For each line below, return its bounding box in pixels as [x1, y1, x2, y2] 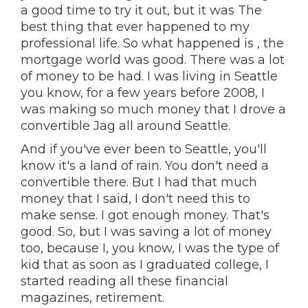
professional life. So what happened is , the [21, 36, 284, 51]
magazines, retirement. [21, 290, 164, 305]
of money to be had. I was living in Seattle [21, 69, 278, 84]
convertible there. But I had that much [21, 175, 257, 190]
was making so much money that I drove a [21, 102, 286, 117]
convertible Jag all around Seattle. [21, 118, 230, 133]
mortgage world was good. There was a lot [21, 52, 285, 67]
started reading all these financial [21, 274, 228, 289]
